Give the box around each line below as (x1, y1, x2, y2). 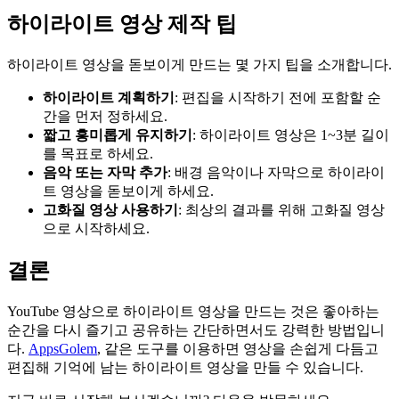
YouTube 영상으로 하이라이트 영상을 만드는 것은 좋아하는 (7, 303, 379, 319)
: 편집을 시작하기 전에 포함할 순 (175, 90, 381, 106)
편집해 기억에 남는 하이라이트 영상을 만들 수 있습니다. (7, 359, 363, 375)
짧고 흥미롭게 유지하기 (43, 127, 192, 143)
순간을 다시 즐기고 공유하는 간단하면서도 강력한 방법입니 (7, 322, 385, 338)
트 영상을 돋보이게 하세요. (43, 183, 214, 199)
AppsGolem (28, 340, 97, 356)
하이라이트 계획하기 (43, 90, 175, 106)
